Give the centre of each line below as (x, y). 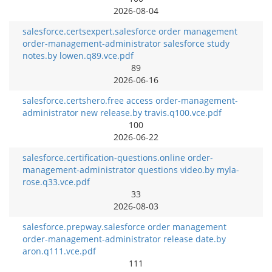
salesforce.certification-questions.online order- (118, 158)
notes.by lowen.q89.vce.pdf (78, 56)
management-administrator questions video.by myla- (131, 170)
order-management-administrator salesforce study (126, 43)
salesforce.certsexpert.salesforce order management (130, 31)
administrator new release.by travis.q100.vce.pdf (122, 113)
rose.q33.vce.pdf (56, 182)
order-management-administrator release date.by (124, 239)
